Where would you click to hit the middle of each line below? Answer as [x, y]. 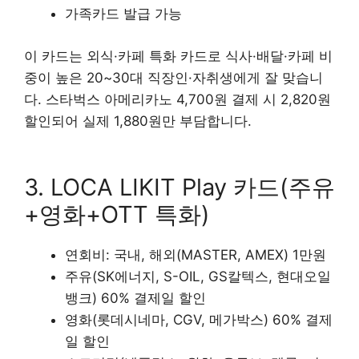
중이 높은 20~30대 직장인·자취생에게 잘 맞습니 [173, 77]
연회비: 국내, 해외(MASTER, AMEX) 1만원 [196, 255]
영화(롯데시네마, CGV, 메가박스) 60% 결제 [199, 320]
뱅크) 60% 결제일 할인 [135, 298]
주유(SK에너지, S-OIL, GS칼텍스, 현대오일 [198, 277]
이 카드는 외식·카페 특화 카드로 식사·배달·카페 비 [178, 56]
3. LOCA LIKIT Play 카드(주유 [179, 188]
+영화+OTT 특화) [117, 215]
